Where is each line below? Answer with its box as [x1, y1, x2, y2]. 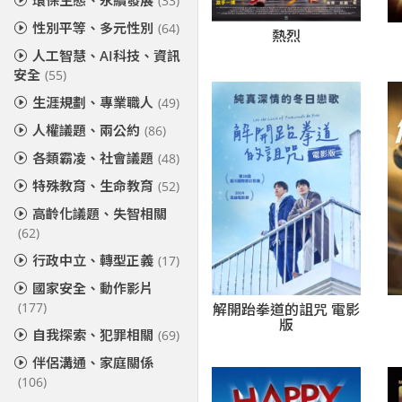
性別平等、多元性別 [32, 19, 153, 37]
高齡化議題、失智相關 [32, 205, 167, 223]
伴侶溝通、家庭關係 [32, 354, 153, 371]
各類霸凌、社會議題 [32, 149, 153, 167]
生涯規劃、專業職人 [32, 93, 153, 111]
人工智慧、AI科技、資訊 [32, 47, 180, 65]
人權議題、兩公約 [32, 121, 140, 139]
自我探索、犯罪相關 [32, 326, 153, 344]
